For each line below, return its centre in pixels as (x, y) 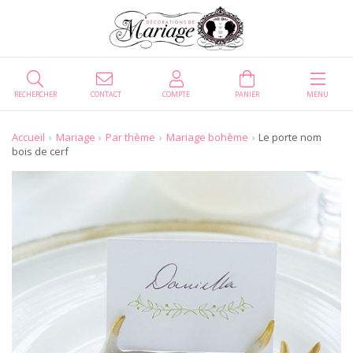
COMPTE (176, 94)
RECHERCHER (35, 94)
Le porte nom (290, 137)
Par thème (131, 137)
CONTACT (106, 94)
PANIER (247, 94)
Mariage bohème (207, 137)
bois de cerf (40, 151)
